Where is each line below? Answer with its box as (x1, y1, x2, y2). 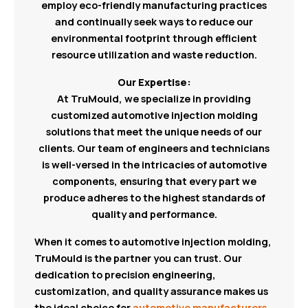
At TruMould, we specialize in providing (57, 91, 251, 105)
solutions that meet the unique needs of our (46, 124, 262, 138)
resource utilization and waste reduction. (51, 47, 257, 61)
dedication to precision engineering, (34, 267, 216, 281)
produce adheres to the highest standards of (43, 190, 265, 204)
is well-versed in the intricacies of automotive (41, 157, 267, 171)
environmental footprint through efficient (51, 30, 257, 45)
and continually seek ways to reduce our (55, 14, 253, 28)
